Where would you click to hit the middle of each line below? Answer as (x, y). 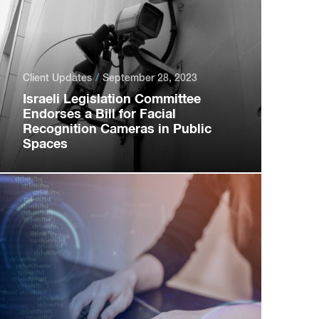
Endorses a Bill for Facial (99, 113)
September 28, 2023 (150, 78)
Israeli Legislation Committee (111, 98)
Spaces (45, 143)
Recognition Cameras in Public (117, 128)
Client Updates (57, 78)
